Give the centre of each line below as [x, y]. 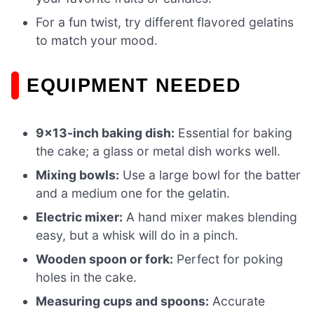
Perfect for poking [228, 259]
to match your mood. [97, 41]
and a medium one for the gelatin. [133, 193]
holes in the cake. [87, 278]
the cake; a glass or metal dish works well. [158, 151]
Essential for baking [234, 133]
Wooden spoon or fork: [105, 259]
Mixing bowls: [78, 175]
